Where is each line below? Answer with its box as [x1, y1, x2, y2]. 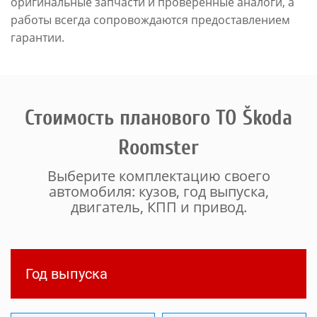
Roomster [118, 135, 199, 160]
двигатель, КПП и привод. [70, 197, 247, 217]
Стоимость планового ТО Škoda [25, 105, 292, 130]
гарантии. [11, 30, 64, 45]
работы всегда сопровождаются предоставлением [11, 12, 290, 28]
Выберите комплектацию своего [47, 166, 270, 185]
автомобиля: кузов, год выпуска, [48, 182, 269, 201]
